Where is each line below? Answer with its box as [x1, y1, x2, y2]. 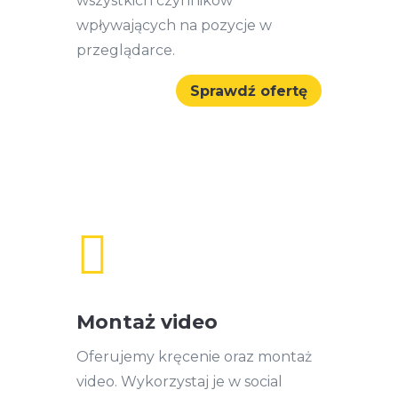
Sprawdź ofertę [190, 82, 308, 99]
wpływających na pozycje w [76, 16, 272, 34]
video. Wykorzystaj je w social [76, 373, 283, 391]
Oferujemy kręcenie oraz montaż [76, 348, 312, 366]
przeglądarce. [76, 41, 179, 59]
